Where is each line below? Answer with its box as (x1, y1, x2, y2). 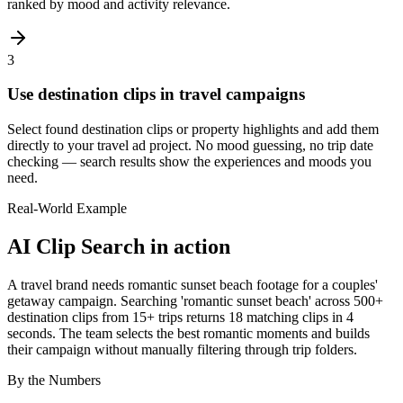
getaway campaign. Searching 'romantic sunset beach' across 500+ (7, 293, 383, 309)
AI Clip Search (7, 235, 145, 259)
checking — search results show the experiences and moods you (7, 154, 372, 170)
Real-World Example (7, 201, 127, 217)
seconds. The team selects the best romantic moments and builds (7, 326, 370, 341)
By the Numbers (7, 372, 101, 388)
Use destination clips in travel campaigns (7, 85, 305, 104)
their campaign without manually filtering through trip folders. (7, 342, 357, 357)
